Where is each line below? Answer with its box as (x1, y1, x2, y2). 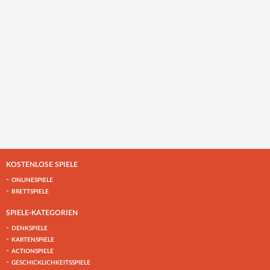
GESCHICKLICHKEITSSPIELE (11, 259, 90, 266)
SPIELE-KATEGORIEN (6, 209, 78, 216)
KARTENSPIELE (11, 236, 54, 243)
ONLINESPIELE (11, 177, 53, 183)
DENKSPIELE (11, 225, 48, 231)
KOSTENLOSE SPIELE (6, 160, 78, 168)
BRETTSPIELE (11, 188, 49, 195)
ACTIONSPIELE (11, 248, 54, 254)
